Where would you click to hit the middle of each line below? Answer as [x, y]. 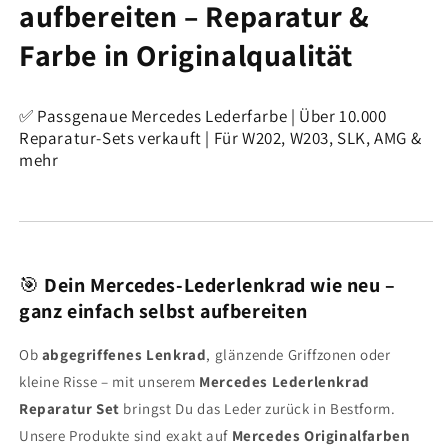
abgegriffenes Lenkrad [124, 354]
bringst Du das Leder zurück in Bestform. [257, 408]
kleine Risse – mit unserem [109, 381]
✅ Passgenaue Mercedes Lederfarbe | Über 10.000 [203, 115]
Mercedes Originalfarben [321, 435]
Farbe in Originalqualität [186, 54]
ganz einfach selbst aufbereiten [163, 310]
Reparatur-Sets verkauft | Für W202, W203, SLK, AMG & [220, 137]
